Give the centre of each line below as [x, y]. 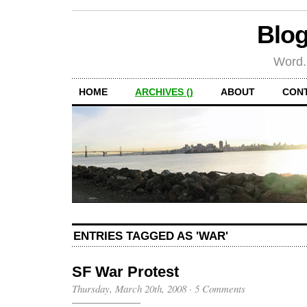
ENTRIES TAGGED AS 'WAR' [151, 236]
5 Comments [220, 289]
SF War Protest [125, 272]
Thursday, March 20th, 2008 [129, 289]
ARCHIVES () [164, 91]
